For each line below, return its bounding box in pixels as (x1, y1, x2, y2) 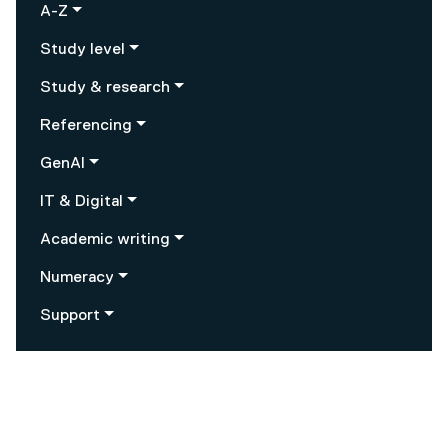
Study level (40, 42, 125, 59)
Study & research (40, 80, 170, 97)
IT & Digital (40, 194, 123, 211)
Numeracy (40, 270, 114, 287)
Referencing (40, 118, 132, 135)
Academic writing (40, 232, 170, 249)
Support (40, 308, 100, 325)
